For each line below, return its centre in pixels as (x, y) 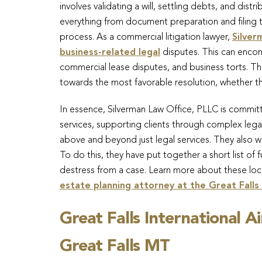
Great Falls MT (115, 247)
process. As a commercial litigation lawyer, (146, 37)
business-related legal (110, 53)
